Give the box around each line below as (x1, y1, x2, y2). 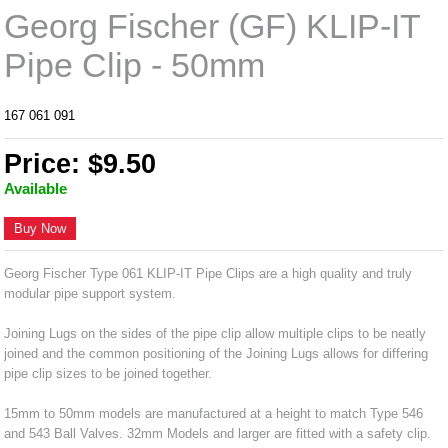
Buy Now (14, 220, 67, 236)
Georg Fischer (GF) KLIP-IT (4, 7, 422, 46)
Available (4, 179, 68, 197)
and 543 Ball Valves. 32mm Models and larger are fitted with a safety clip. (4, 425, 432, 441)
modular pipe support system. (4, 285, 177, 301)
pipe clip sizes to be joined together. (4, 365, 213, 381)
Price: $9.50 (4, 148, 157, 179)
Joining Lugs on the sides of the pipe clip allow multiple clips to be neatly (4, 325, 427, 341)
